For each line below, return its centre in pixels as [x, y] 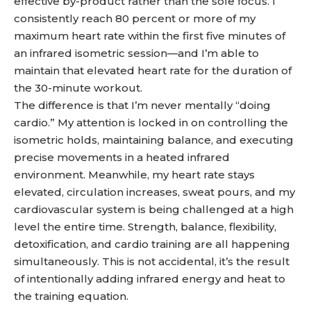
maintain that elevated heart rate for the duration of [153, 70]
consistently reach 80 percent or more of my [135, 18]
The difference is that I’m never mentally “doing [142, 105]
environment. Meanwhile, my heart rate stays [134, 175]
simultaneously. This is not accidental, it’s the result [152, 261]
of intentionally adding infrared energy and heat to [150, 279]
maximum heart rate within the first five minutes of [150, 36]
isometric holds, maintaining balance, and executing [154, 140]
